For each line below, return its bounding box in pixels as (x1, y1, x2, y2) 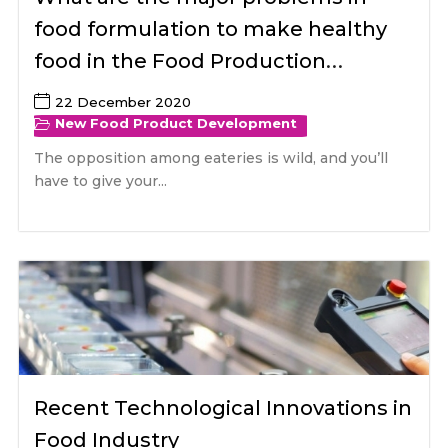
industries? (34, 81, 150, 106)
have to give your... (34, 172, 168, 191)
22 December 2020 (55, 94, 192, 111)
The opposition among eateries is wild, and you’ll (34, 149, 389, 168)
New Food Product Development (55, 115, 298, 132)
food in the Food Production (34, 49, 327, 74)
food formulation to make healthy (34, 17, 388, 42)
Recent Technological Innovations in (34, 396, 413, 421)
